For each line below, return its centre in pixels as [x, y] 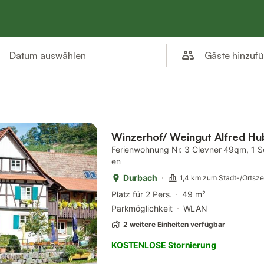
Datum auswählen [48, 55]
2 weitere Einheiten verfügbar [174, 224]
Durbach [140, 178]
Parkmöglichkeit [142, 208]
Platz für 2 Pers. [141, 194]
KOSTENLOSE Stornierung [164, 245]
